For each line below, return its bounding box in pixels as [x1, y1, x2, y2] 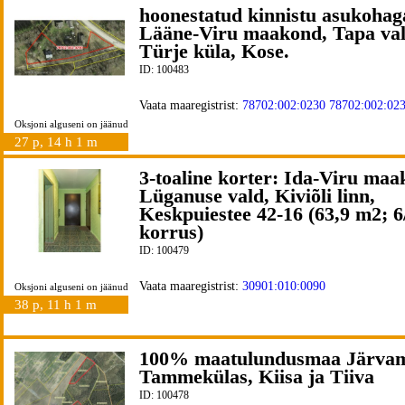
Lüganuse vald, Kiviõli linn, [139, 184, 375, 207]
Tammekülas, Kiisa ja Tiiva [139, 365, 374, 388]
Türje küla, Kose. [139, 40, 289, 62]
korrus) [139, 221, 203, 243]
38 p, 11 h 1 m [14, 297, 100, 312]
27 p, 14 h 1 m [14, 135, 101, 149]
